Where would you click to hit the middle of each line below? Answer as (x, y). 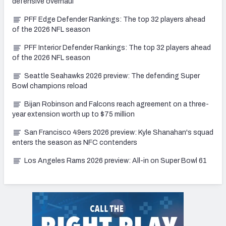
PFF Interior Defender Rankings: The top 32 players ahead (118, 48)
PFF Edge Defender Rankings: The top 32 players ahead (115, 20)
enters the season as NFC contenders (75, 143)
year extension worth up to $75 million (73, 115)
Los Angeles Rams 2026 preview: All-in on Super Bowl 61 (116, 161)
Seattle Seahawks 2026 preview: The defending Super (112, 76)
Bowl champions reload (50, 86)
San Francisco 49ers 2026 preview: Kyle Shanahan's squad (119, 133)
